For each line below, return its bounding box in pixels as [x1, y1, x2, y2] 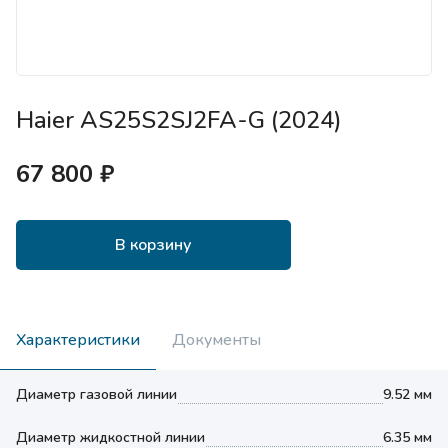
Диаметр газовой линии [16, 385, 177, 404]
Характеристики [16, 328, 140, 351]
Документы [172, 328, 261, 351]
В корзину [115, 234, 192, 256]
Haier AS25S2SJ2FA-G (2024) [16, 104, 342, 136]
